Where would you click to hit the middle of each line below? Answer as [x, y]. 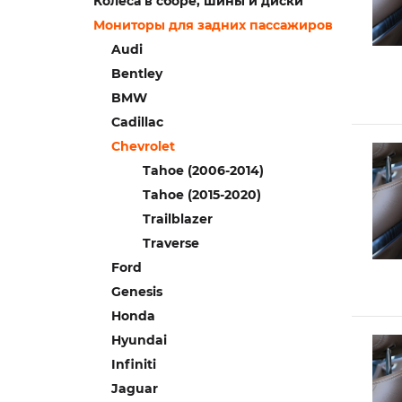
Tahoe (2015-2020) [202, 195]
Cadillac [137, 122]
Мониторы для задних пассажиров [213, 25]
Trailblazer [178, 219]
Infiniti [134, 364]
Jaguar [135, 389]
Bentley [137, 74]
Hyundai [139, 340]
